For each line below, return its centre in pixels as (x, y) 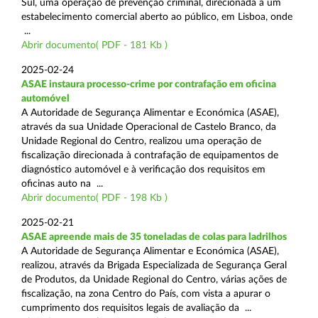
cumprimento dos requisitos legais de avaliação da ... (136, 308)
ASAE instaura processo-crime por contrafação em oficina (149, 84)
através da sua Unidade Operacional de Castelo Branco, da (149, 127)
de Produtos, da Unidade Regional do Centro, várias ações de (154, 279)
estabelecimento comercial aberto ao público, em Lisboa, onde (157, 17)
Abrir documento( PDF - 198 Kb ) (94, 198)
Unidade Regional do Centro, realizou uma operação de (141, 141)
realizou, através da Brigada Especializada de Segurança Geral (154, 265)
